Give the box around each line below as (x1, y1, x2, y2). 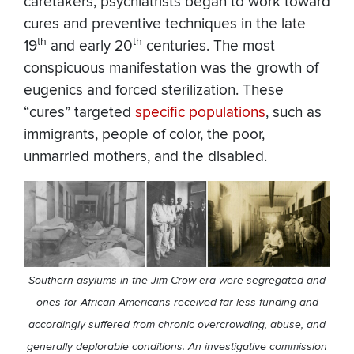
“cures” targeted (24, 104, 131, 122)
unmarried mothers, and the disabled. (24, 148, 267, 167)
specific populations (131, 104, 265, 122)
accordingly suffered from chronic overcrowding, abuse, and (28, 318, 326, 332)
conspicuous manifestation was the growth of (24, 59, 318, 78)
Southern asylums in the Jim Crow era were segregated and (28, 273, 326, 288)
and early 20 (47, 37, 133, 56)
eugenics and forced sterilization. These (24, 81, 284, 100)
